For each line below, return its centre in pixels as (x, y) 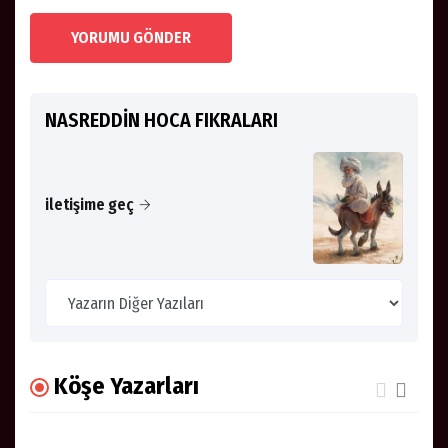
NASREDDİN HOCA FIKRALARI (161, 119)
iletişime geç (89, 204)
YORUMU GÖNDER (131, 37)
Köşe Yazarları (126, 386)
